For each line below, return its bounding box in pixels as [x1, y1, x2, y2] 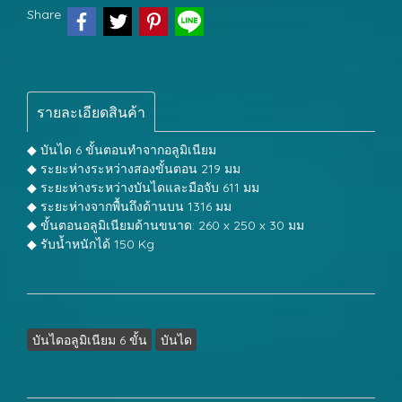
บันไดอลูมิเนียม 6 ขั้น [31, 331, 147, 348]
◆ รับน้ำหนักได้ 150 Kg [27, 235, 154, 252]
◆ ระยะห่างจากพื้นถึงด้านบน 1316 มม [27, 197, 232, 214]
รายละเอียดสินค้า [37, 102, 145, 121]
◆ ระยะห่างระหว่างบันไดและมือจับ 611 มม [27, 179, 259, 196]
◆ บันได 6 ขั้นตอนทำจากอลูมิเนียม [27, 141, 216, 158]
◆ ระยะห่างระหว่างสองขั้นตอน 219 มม [27, 160, 240, 177]
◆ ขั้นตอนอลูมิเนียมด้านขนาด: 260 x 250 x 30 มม [27, 216, 304, 233]
